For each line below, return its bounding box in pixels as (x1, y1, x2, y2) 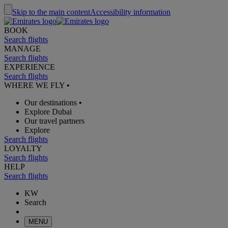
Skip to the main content (12, 8, 90, 16)
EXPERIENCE (4, 63, 55, 71)
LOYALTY (4, 144, 42, 153)
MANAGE (4, 44, 41, 53)
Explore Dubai (24, 107, 72, 116)
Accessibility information (90, 8, 170, 16)
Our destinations (24, 98, 77, 107)
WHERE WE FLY (4, 81, 67, 90)
